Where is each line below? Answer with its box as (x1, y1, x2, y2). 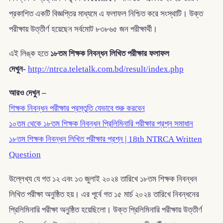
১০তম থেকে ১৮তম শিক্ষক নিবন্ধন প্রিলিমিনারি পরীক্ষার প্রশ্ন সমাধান (8, 119, 193, 129)
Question (8, 150, 41, 160)
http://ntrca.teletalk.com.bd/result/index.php (27, 64, 184, 74)
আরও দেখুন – (8, 88, 46, 98)
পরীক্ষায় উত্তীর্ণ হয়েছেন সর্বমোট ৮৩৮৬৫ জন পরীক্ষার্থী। (8, 24, 157, 34)
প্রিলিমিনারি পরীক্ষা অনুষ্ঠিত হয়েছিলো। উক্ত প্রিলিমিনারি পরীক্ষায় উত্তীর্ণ (8, 205, 202, 215)
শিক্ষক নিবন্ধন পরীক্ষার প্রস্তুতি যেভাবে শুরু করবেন (8, 104, 145, 113)
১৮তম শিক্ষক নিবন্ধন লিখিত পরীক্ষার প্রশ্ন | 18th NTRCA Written (8, 134, 202, 144)
